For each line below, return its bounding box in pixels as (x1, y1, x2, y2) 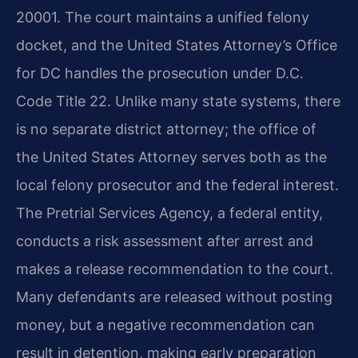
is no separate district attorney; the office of (16, 120, 316, 137)
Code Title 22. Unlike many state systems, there (16, 92, 340, 109)
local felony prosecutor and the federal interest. (16, 176, 339, 193)
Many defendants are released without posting (16, 288, 332, 305)
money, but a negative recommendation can (16, 316, 315, 333)
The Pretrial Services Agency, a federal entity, (16, 204, 323, 221)
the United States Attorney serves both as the (16, 148, 327, 165)
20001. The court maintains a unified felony (16, 8, 309, 26)
